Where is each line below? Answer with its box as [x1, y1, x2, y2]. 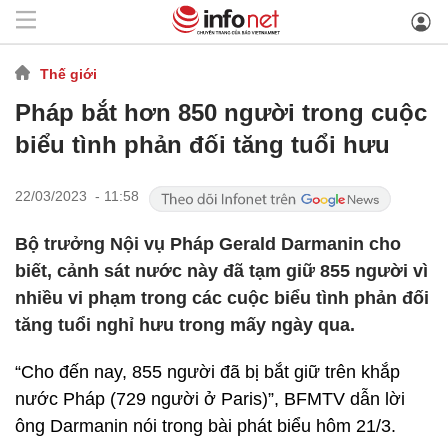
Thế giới [40, 65, 97, 82]
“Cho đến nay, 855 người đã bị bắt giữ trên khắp [15, 362, 400, 382]
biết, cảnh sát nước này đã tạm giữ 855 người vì [15, 261, 428, 281]
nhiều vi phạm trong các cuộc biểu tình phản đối [15, 288, 429, 308]
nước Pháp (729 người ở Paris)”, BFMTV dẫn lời [15, 389, 405, 409]
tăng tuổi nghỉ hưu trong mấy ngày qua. [15, 315, 355, 335]
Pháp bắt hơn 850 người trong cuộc [15, 99, 427, 126]
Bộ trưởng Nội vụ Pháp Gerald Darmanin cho [15, 234, 401, 254]
